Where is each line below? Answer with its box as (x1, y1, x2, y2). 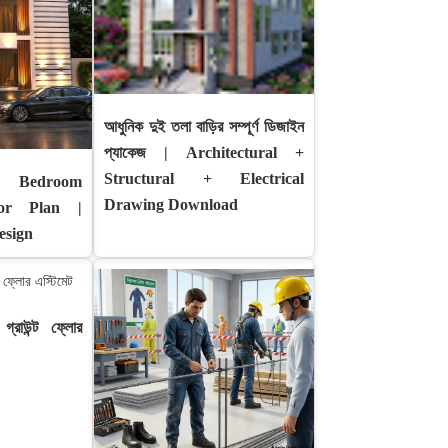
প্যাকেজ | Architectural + (104, 144, 304, 161)
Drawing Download (104, 196, 238, 213)
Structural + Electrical (104, 170, 304, 187)
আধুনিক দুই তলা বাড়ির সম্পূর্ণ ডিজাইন (104, 118, 304, 135)
